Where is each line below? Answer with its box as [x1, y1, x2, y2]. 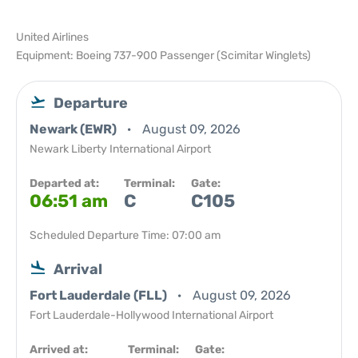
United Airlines [16, 30, 89, 44]
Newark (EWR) [30, 121, 119, 137]
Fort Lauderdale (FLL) [30, 288, 169, 303]
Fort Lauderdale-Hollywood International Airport [30, 308, 273, 322]
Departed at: [30, 177, 99, 190]
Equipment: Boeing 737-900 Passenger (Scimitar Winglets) [16, 49, 311, 62]
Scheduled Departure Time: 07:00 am [30, 229, 221, 242]
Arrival [54, 261, 102, 278]
